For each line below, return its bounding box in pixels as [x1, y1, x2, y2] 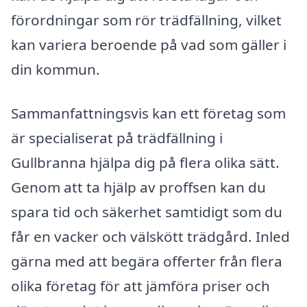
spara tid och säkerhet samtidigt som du [11, 201, 282, 221]
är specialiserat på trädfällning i [11, 127, 223, 147]
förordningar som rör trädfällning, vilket [11, 10, 282, 30]
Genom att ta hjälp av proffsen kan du [11, 177, 266, 197]
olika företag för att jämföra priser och [11, 275, 270, 295]
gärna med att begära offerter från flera [11, 251, 282, 271]
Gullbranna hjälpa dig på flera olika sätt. [11, 152, 280, 172]
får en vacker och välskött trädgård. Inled [11, 226, 290, 246]
